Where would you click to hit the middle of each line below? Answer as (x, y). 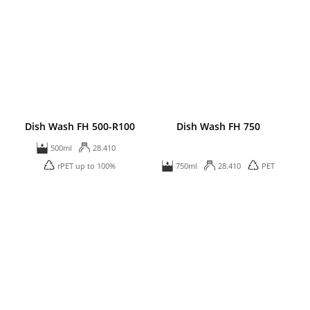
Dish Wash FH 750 (219, 127)
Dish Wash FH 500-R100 (80, 127)
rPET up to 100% (87, 166)
